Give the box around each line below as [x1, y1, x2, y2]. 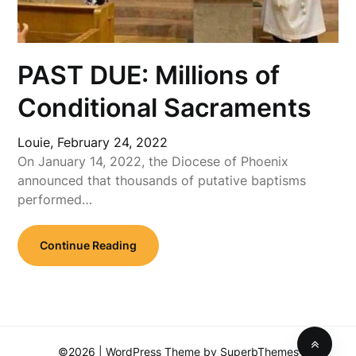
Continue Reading [40, 238, 137, 252]
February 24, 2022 [57, 133, 168, 150]
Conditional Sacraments [17, 91, 312, 123]
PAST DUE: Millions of [17, 59, 281, 91]
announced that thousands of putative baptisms [17, 172, 307, 188]
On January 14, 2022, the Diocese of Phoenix [17, 153, 289, 169]
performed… [17, 191, 93, 207]
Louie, [17, 133, 58, 150]
